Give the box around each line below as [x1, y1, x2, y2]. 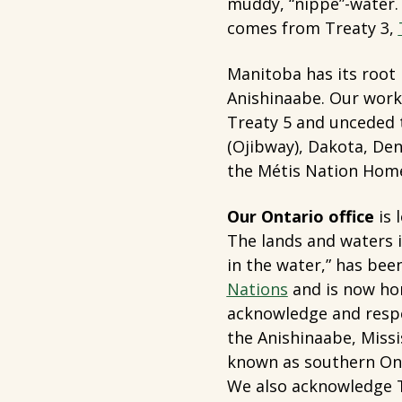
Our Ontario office [226, 205, 374, 227]
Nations [226, 278, 288, 300]
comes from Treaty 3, [226, 17, 398, 39]
